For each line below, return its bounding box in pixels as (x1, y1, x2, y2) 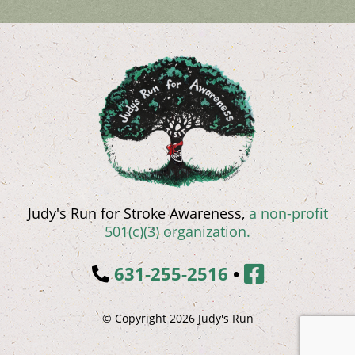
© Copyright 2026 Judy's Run (101, 311, 254, 326)
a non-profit (248, 204, 328, 223)
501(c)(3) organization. (105, 222, 250, 242)
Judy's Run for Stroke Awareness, (27, 204, 249, 223)
